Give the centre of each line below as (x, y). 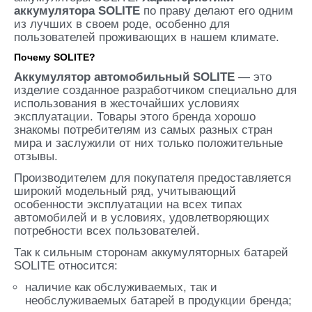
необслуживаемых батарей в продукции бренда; (158, 301)
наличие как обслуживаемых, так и (121, 287)
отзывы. (36, 156)
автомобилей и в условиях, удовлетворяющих (142, 218)
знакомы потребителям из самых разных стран (143, 130)
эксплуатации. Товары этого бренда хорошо (135, 117)
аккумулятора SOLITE (77, 11)
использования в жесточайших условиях (127, 103)
